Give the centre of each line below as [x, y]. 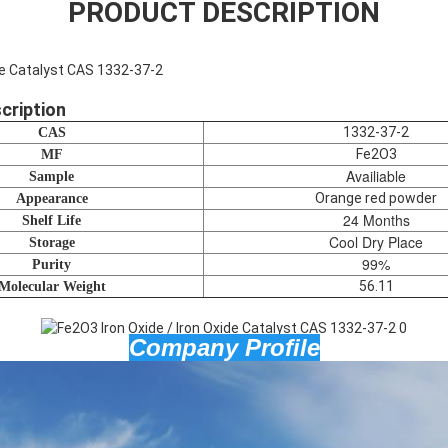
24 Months [376, 220]
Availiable [376, 176]
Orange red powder [376, 198]
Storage [51, 243]
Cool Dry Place [376, 242]
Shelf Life [51, 221]
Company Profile [224, 348]
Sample [51, 177]
